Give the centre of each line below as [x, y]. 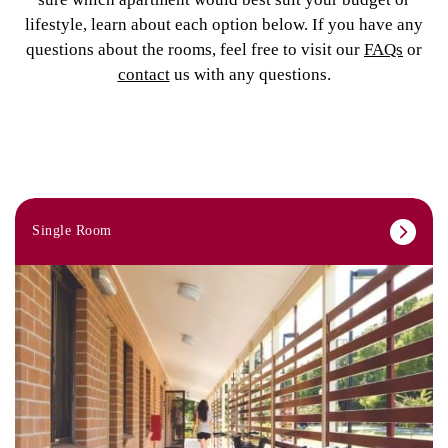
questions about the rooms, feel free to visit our [195, 49]
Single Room [72, 230]
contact [143, 74]
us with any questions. [250, 74]
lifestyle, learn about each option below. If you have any [224, 24]
